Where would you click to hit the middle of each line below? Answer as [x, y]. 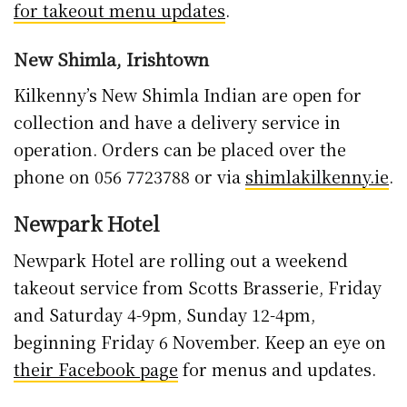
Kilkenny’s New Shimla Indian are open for [188, 94]
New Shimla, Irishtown [111, 59]
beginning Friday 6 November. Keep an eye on [200, 342]
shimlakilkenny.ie [317, 176]
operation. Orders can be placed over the [180, 149]
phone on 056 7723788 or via [129, 176]
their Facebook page [96, 369]
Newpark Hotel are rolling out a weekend [181, 260]
